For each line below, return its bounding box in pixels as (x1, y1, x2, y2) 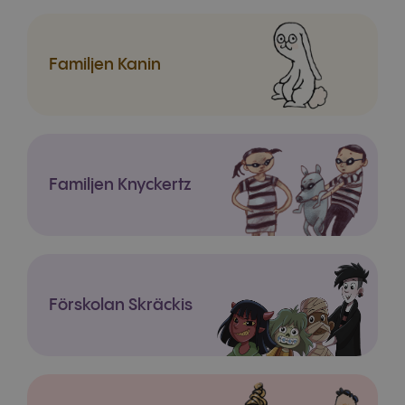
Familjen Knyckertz (49, 176, 191, 193)
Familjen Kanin (49, 56, 161, 73)
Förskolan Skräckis (49, 297, 193, 314)
